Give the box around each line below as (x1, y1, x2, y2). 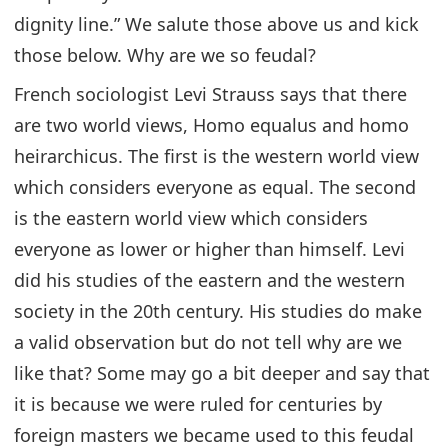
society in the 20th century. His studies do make (14, 298, 422, 323)
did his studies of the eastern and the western (14, 267, 405, 292)
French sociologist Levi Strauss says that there (14, 81, 407, 106)
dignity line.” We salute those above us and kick (14, 11, 419, 36)
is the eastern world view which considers (14, 205, 368, 230)
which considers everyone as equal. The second (14, 174, 416, 199)
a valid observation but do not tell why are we (14, 329, 402, 354)
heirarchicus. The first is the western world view (14, 143, 419, 168)
